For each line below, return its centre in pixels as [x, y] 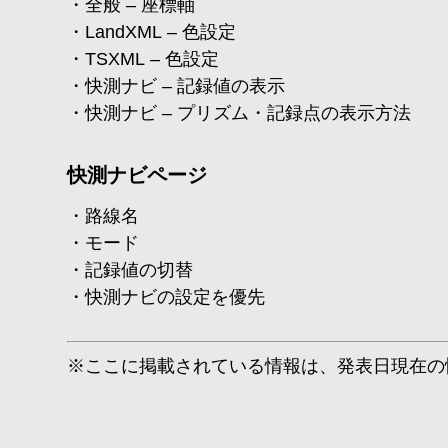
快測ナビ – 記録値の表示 [185, 86]
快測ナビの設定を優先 [175, 297]
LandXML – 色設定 [161, 32]
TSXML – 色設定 [152, 59]
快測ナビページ [137, 175]
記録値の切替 [139, 270]
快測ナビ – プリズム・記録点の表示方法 [248, 113]
